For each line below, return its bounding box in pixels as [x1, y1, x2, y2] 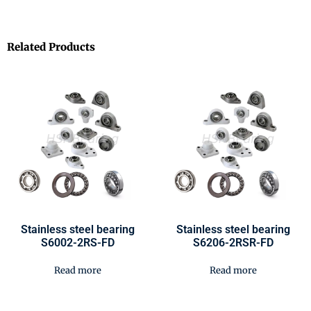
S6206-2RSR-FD [193, 235, 274, 249]
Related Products [7, 40, 95, 53]
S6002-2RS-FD [41, 235, 115, 249]
